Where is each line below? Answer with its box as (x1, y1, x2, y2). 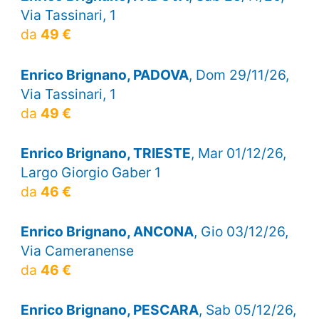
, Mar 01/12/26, (190, 144, 286, 162)
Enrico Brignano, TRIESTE (20, 144, 191, 162)
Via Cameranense (20, 242, 134, 259)
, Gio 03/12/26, (193, 223, 288, 240)
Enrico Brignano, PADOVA (20, 66, 189, 83)
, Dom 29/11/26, (188, 66, 289, 83)
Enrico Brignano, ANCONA (20, 223, 194, 240)
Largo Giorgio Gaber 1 (20, 163, 161, 181)
